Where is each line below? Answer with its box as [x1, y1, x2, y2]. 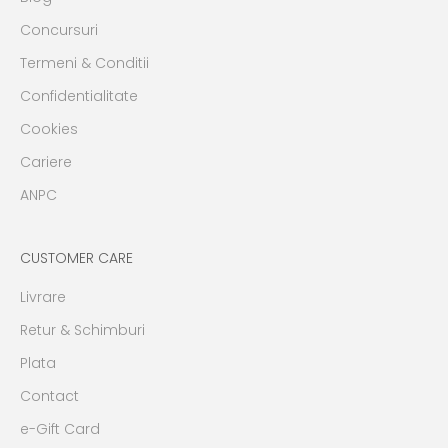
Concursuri [20, 19, 98, 40]
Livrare [20, 286, 66, 307]
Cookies [20, 118, 78, 139]
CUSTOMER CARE [20, 247, 133, 268]
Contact [20, 385, 79, 406]
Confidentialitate [20, 85, 138, 106]
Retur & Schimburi [20, 319, 145, 340]
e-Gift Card [20, 418, 100, 439]
